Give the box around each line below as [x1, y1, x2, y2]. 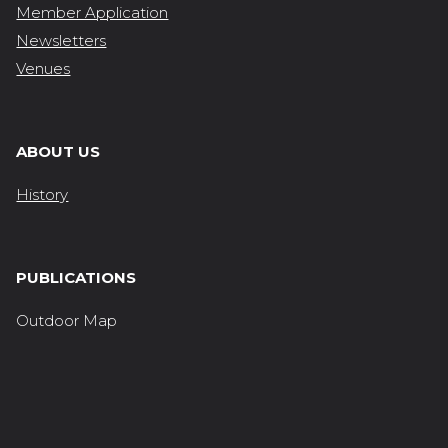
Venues [16, 58, 71, 78]
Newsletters [16, 30, 107, 50]
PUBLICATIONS [16, 267, 137, 287]
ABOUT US [16, 141, 101, 161]
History [16, 184, 69, 204]
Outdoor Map [16, 310, 118, 330]
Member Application [16, 2, 169, 22]
